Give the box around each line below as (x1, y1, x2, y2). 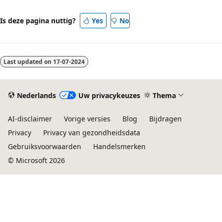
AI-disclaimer (8, 114, 52, 123)
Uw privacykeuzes (78, 90, 140, 100)
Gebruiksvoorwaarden (8, 142, 81, 151)
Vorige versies (64, 114, 111, 123)
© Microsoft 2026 (8, 156, 65, 165)
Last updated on (3, 57, 53, 66)
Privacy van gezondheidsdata (43, 128, 140, 137)
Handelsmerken (93, 142, 146, 151)
